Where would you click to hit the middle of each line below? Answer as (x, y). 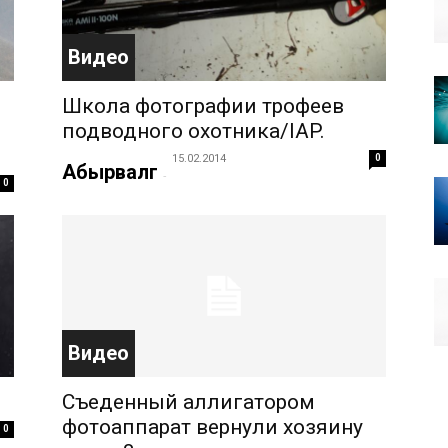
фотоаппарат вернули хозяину (212, 427)
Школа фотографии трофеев (203, 106)
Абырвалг (110, 172)
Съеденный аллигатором (188, 402)
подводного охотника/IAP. (193, 131)
